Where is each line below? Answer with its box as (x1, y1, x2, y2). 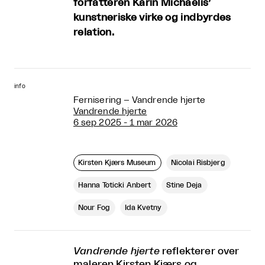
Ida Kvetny (124, 203, 161, 211)
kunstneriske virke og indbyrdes (73, 12, 231, 22)
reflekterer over (159, 245, 240, 256)
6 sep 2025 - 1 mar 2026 (73, 118, 177, 127)
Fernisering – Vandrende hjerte (73, 95, 206, 105)
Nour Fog (78, 203, 109, 211)
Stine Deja (166, 181, 202, 189)
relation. (73, 27, 115, 37)
